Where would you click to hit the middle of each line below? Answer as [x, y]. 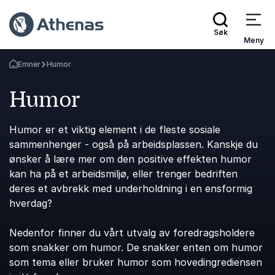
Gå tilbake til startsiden [52, 69]
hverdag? [31, 203]
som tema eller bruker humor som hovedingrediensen [136, 262]
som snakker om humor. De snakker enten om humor [136, 247]
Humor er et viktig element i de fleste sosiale [115, 130]
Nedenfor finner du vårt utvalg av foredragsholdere [132, 233]
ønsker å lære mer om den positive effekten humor [130, 159]
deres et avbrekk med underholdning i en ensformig [131, 188]
